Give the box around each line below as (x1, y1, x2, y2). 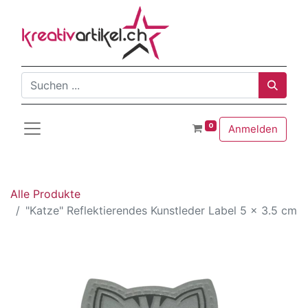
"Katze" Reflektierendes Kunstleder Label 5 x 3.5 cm (25, 203, 297, 217)
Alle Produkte (10, 187, 80, 201)
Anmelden (228, 122, 278, 135)
